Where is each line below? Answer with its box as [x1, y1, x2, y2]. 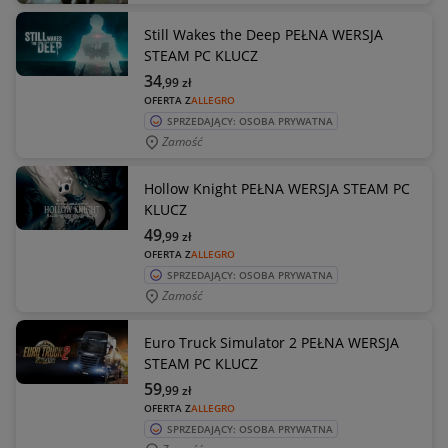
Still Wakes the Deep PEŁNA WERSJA [144, 25, 383, 44]
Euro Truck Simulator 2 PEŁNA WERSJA [144, 333, 399, 352]
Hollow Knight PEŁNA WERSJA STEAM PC [144, 179, 410, 198]
